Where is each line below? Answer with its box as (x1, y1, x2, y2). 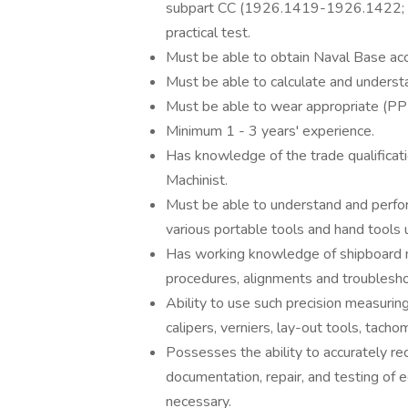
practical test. (166, 23, 250, 43)
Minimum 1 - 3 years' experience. (166, 121, 374, 141)
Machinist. (166, 170, 228, 190)
